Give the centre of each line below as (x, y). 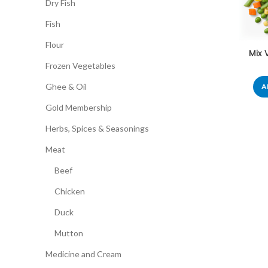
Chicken (70, 191)
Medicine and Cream (83, 254)
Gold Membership (79, 107)
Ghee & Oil (66, 86)
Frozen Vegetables (80, 66)
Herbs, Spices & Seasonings (97, 128)
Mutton (69, 233)
